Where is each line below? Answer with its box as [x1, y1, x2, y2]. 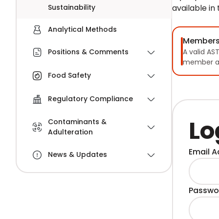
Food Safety [47, 70, 91, 81]
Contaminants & [47, 116, 107, 127]
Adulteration [47, 127, 93, 137]
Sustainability [47, 2, 95, 12]
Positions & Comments [47, 47, 129, 57]
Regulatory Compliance [47, 94, 133, 104]
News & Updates [47, 150, 107, 160]
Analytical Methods [47, 24, 117, 34]
